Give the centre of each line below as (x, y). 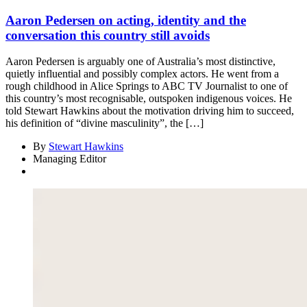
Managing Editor (70, 159)
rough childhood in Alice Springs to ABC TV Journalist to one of (147, 86)
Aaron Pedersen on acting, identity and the (126, 20)
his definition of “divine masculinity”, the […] (105, 123)
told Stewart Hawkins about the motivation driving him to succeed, (150, 111)
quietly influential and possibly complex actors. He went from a (142, 74)
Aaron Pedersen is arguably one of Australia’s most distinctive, (140, 62)
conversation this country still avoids (108, 35)
